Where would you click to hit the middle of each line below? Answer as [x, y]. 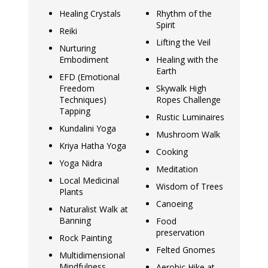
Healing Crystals [90, 13]
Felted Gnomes [186, 249]
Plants [71, 191]
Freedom [77, 88]
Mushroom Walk [188, 134]
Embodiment [84, 59]
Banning [75, 220]
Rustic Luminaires [190, 117]
